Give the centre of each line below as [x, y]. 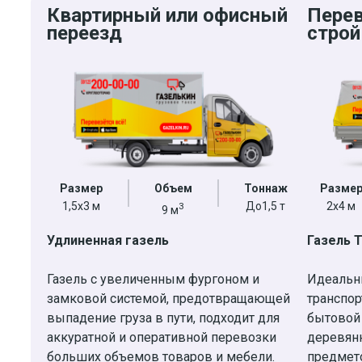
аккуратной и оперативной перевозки [162, 337]
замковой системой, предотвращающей [168, 298]
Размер [81, 188]
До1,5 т [265, 206]
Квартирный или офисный [167, 16]
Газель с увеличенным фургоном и [153, 279]
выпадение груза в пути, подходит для [163, 318]
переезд [84, 34]
